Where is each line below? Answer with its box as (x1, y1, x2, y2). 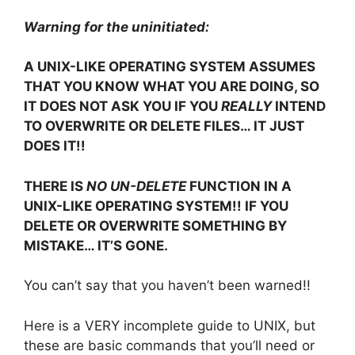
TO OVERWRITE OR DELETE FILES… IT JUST (24, 118, 304, 135)
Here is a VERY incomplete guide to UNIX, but (24, 317, 315, 334)
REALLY (221, 98, 272, 115)
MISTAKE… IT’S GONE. (24, 237, 168, 254)
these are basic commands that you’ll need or (24, 337, 315, 353)
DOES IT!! (24, 138, 86, 155)
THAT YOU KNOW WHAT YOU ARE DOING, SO (24, 78, 319, 95)
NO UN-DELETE (86, 177, 186, 194)
